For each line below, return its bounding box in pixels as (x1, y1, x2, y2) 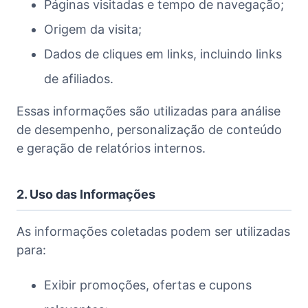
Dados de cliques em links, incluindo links (44, 46, 282, 61)
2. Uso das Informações (16, 186, 155, 201)
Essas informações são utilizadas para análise (16, 103, 280, 118)
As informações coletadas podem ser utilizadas (16, 223, 290, 239)
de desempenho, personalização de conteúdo (16, 122, 282, 137)
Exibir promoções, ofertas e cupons (44, 277, 252, 292)
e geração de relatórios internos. (16, 140, 206, 155)
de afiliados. (44, 71, 113, 86)
